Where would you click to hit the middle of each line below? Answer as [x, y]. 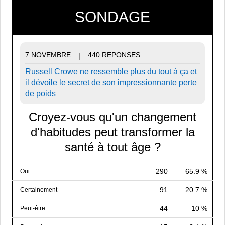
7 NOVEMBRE [48, 55]
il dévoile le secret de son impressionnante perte [111, 82]
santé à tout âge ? [113, 147]
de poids [40, 93]
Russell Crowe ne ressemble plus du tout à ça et [111, 71]
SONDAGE [113, 17]
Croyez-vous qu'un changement [113, 117]
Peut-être [33, 209]
